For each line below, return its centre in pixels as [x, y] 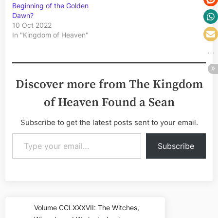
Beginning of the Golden [50, 6]
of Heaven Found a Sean [109, 103]
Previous [53, 212]
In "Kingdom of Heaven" [50, 35]
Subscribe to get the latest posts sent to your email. [109, 123]
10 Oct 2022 [32, 25]
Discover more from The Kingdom [109, 85]
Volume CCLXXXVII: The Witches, [87, 208]
